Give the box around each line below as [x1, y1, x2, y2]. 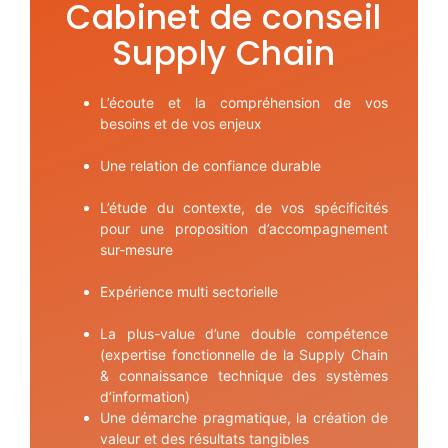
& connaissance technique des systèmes [100, 367, 388, 385]
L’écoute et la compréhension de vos [100, 94, 388, 112]
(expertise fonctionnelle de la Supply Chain [100, 346, 388, 364]
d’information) [100, 388, 190, 406]
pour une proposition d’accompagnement [100, 220, 388, 238]
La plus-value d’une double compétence [100, 325, 388, 343]
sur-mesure [100, 241, 173, 259]
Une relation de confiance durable [100, 157, 321, 175]
